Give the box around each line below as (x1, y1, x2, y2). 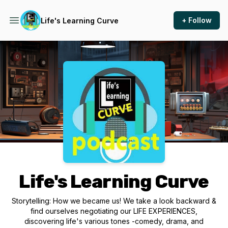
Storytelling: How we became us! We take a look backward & (12, 196, 216, 205)
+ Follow (182, 16, 212, 24)
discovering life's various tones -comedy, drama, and (24, 217, 204, 225)
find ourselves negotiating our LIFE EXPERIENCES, (31, 207, 197, 215)
